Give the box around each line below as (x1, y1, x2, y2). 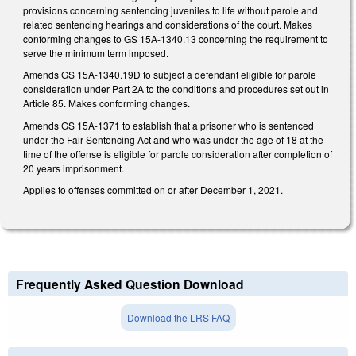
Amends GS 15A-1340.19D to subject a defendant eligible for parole (23, 68, 316, 82)
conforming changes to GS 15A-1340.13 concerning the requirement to (23, 31, 328, 45)
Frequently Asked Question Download (16, 274, 244, 293)
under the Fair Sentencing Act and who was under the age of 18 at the (23, 132, 323, 146)
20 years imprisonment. (23, 161, 126, 175)
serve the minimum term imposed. (23, 45, 171, 60)
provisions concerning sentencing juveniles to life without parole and (23, 2, 318, 17)
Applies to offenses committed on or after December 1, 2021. (23, 183, 283, 197)
